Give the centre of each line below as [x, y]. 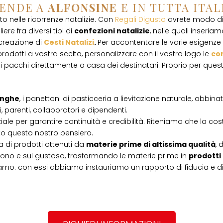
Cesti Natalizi [69, 42]
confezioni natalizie [112, 31]
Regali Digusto [140, 19]
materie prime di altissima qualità [151, 144]
